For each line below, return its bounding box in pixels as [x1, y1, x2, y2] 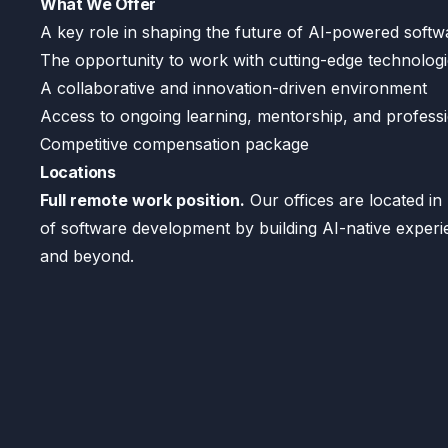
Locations [40, 162, 116, 182]
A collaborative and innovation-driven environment [40, 78, 427, 98]
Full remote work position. [40, 190, 245, 210]
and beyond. [40, 246, 134, 266]
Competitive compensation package [40, 134, 309, 154]
